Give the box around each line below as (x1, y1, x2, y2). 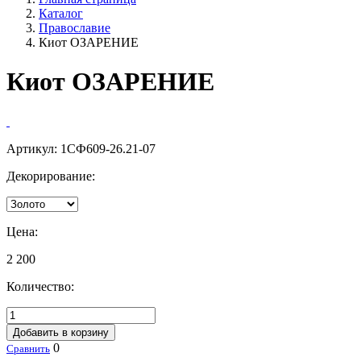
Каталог (39, 6, 83, 20)
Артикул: (6, 141, 60, 156)
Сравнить (6, 342, 50, 355)
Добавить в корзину (13, 326, 109, 338)
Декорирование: (6, 168, 95, 183)
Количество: (6, 279, 74, 293)
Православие (39, 20, 110, 35)
